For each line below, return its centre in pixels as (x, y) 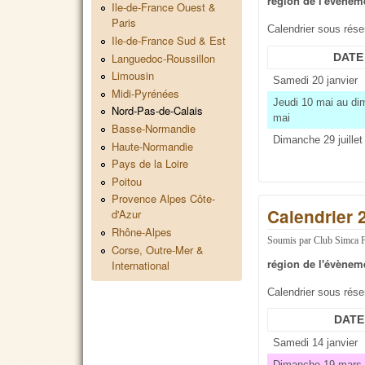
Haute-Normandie (152, 146)
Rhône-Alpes (142, 231)
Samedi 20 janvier (315, 80)
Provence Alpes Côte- (163, 199)
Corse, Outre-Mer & (158, 249)
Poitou (127, 181)
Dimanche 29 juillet (317, 139)
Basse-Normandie (154, 128)
